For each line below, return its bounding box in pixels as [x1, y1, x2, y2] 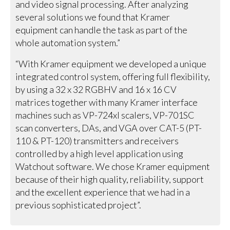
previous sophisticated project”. [15, 199, 142, 211]
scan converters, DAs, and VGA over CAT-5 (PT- [15, 122, 202, 134]
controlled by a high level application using [15, 148, 184, 160]
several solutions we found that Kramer [15, 11, 170, 23]
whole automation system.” [15, 37, 121, 49]
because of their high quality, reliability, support [15, 174, 204, 185]
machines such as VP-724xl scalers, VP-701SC [15, 109, 195, 121]
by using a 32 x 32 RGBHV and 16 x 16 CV [15, 84, 177, 95]
